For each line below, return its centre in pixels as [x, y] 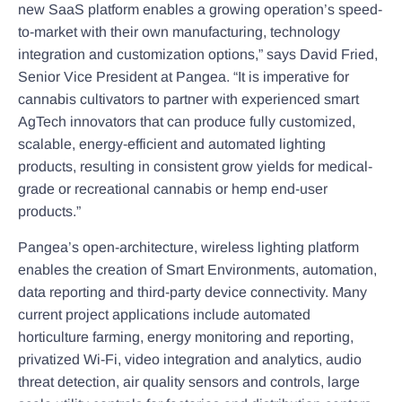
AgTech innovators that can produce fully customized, [187, 122]
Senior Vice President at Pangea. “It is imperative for [184, 77]
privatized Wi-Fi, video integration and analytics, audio [190, 359]
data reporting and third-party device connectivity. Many [192, 292]
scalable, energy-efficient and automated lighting [172, 144]
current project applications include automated [164, 314]
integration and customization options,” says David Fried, [198, 55]
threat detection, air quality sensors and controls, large [189, 381]
